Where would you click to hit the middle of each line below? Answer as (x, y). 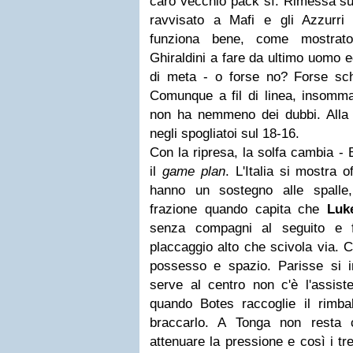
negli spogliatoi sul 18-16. (227, 134)
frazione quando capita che (238, 209)
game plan (193, 171)
